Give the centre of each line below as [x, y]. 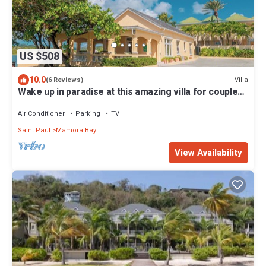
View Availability [208, 153]
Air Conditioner [41, 114]
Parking [88, 114]
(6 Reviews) [64, 80]
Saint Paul [34, 131]
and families [44, 103]
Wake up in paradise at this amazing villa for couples [131, 92]
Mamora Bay [76, 131]
